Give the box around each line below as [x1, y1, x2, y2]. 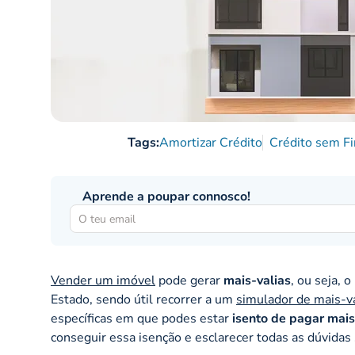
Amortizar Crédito [158, 134, 262, 152]
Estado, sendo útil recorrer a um [51, 291, 236, 309]
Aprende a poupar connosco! [82, 188, 250, 206]
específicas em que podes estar [51, 310, 232, 328]
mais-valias [223, 272, 291, 290]
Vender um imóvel [51, 272, 155, 290]
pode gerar [155, 272, 223, 290]
